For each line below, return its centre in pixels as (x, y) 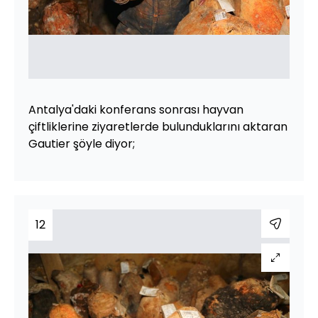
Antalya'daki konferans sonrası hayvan (136, 110)
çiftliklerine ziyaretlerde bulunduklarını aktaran (158, 127)
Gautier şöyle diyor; (82, 144)
